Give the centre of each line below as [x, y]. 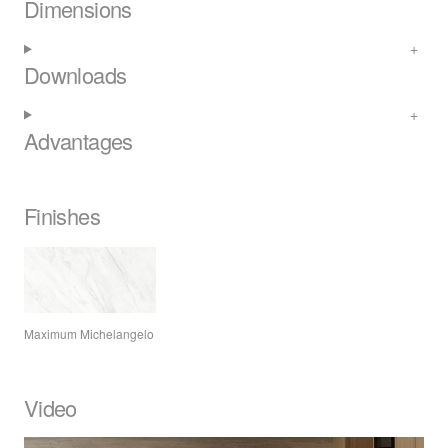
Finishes [62, 216]
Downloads [75, 74]
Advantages [78, 140]
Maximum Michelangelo [89, 333]
